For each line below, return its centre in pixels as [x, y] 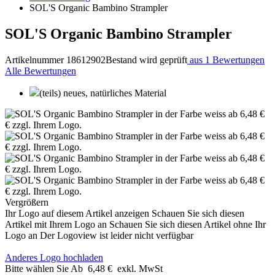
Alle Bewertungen [41, 71]
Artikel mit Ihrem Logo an [56, 224]
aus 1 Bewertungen [227, 60]
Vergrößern [27, 202]
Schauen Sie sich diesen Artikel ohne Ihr [188, 224]
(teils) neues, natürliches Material [103, 93]
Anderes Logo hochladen [54, 257]
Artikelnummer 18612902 [55, 60]
